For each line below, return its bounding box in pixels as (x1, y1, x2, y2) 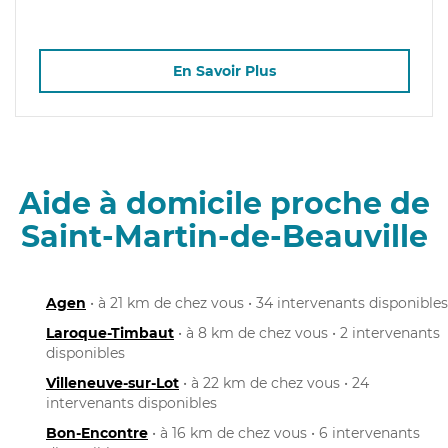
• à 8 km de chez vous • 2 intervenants (174, 323, 440, 342)
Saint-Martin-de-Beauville (20, 217, 428, 255)
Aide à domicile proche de (18, 184, 430, 222)
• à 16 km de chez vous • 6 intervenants (148, 423, 420, 442)
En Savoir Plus (172, 62, 276, 81)
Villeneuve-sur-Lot (46, 373, 179, 392)
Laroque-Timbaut (46, 323, 174, 342)
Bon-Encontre (46, 423, 148, 442)
